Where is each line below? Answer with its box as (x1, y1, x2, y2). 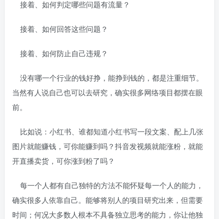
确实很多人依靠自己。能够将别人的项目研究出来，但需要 (12, 195, 203, 205)
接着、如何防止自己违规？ (12, 48, 108, 58)
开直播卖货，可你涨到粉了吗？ (12, 155, 115, 166)
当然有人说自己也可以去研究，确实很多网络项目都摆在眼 (12, 87, 203, 97)
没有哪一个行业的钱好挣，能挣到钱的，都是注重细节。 (12, 72, 203, 83)
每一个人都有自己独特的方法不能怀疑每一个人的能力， (12, 180, 203, 190)
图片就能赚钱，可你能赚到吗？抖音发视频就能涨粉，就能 (12, 141, 203, 151)
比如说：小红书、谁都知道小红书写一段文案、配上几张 (12, 126, 203, 136)
